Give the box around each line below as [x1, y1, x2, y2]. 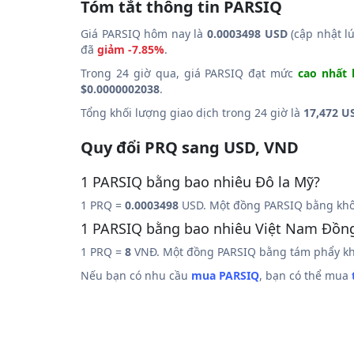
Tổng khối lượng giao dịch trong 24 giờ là [81, 105, 303, 120]
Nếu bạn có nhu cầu [81, 268, 191, 283]
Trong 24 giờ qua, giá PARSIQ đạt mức [81, 66, 298, 81]
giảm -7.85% [97, 42, 164, 57]
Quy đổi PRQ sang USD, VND [81, 137, 299, 158]
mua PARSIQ [191, 268, 259, 283]
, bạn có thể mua [259, 268, 352, 283]
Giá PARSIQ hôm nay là [81, 26, 207, 41]
